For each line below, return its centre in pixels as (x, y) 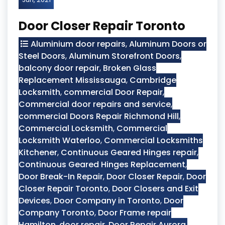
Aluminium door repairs (78, 44)
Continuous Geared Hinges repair (129, 152)
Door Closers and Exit (155, 189)
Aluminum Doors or (168, 44)
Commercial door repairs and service (95, 104)
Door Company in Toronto (107, 201)
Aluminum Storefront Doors (124, 56)
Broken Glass (130, 68)
